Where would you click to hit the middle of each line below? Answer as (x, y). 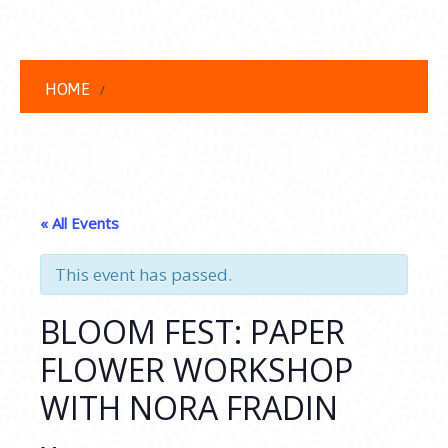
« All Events (79, 223)
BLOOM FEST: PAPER (192, 331)
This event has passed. (143, 274)
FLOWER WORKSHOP (196, 369)
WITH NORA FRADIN (189, 407)
